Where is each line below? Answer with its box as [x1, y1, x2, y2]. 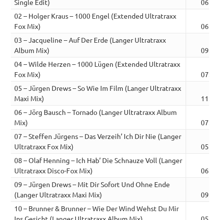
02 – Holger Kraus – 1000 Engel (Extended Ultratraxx [14, 11, 177, 21]
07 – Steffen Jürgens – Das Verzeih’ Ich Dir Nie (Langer [14, 132, 182, 141]
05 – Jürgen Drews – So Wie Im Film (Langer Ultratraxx [14, 83, 182, 93]
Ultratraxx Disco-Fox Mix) [14, 166, 93, 175]
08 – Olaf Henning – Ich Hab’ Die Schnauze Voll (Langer [14, 156, 183, 165]
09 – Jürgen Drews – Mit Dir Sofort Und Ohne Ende [14, 180, 170, 189]
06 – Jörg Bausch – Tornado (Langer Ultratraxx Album [14, 108, 177, 117]
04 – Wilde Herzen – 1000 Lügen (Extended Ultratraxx [14, 59, 181, 69]
